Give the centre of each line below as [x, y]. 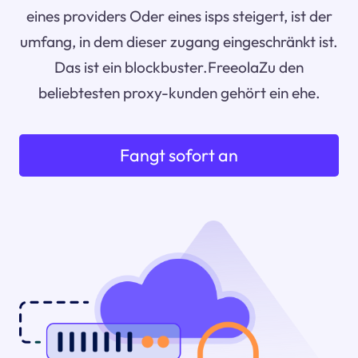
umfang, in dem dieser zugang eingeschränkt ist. [179, 42]
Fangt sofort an [179, 155]
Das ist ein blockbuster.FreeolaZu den [179, 68]
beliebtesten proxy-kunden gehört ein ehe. [179, 93]
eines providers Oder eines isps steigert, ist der [179, 16]
